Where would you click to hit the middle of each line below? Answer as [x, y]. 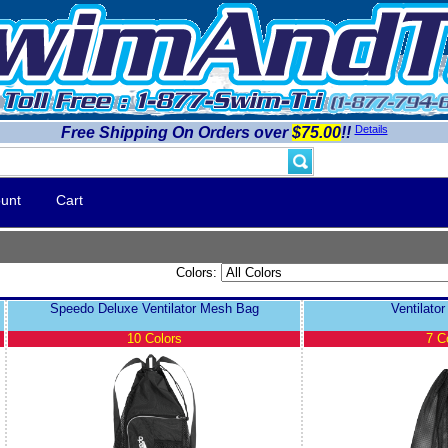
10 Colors [154, 338]
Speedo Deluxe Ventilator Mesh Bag [154, 308]
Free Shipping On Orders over [176, 133]
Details [371, 129]
